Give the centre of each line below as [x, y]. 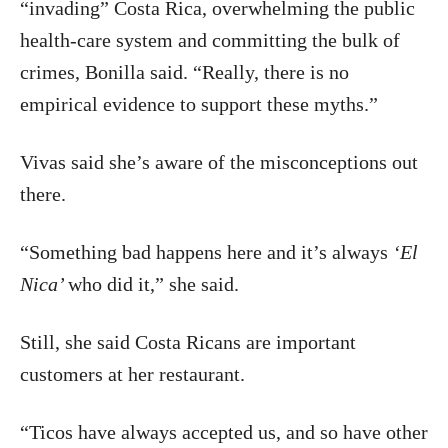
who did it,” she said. [153, 284]
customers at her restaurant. [132, 374]
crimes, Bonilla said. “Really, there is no [184, 72]
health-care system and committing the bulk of [210, 40]
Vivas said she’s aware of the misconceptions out [219, 162]
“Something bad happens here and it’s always [206, 252]
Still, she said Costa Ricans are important [188, 342]
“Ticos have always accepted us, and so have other [224, 432]
